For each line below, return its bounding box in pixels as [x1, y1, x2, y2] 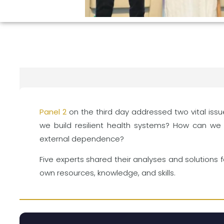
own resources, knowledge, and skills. [39, 167, 175, 178]
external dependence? [39, 133, 124, 144]
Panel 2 [39, 106, 66, 117]
